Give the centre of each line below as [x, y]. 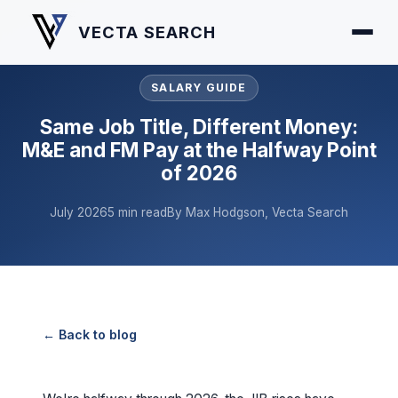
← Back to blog [90, 334]
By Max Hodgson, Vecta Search [258, 212]
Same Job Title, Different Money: [199, 127]
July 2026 [79, 212]
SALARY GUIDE [199, 88]
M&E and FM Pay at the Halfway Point [199, 150]
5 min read [137, 212]
